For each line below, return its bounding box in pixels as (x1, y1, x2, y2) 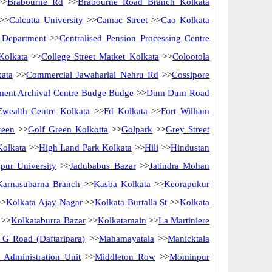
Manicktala (168, 234, 210, 243)
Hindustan (171, 143, 209, 152)
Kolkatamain (97, 216, 146, 225)
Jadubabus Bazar (70, 161, 136, 171)
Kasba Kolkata (93, 179, 151, 189)
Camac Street (97, 15, 148, 25)
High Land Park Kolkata (38, 143, 132, 152)
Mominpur (169, 252, 210, 262)
